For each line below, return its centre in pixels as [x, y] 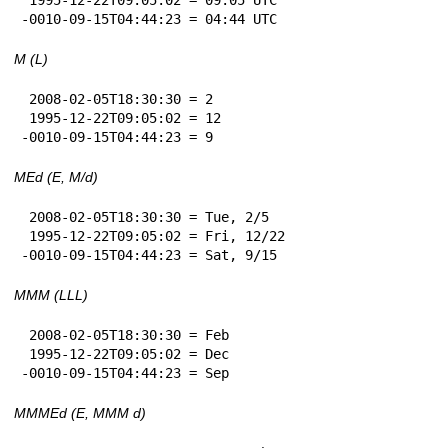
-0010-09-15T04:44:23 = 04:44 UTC [149, 18]
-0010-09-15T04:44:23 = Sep [125, 372]
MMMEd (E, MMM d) [80, 412]
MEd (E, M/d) [56, 176]
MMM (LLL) [51, 294]
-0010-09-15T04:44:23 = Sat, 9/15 [149, 254]
